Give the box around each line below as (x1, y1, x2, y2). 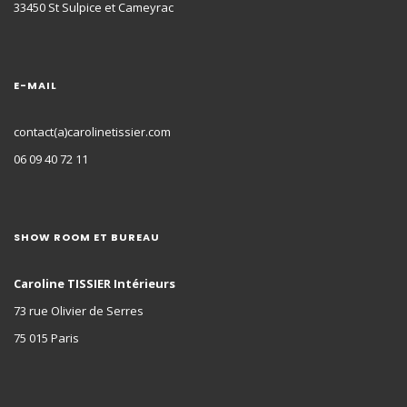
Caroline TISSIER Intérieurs (14, 274, 175, 292)
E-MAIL (14, 77, 57, 93)
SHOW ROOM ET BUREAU (14, 229, 160, 244)
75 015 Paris (14, 329, 79, 346)
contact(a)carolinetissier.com (14, 123, 171, 140)
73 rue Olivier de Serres (14, 302, 144, 319)
